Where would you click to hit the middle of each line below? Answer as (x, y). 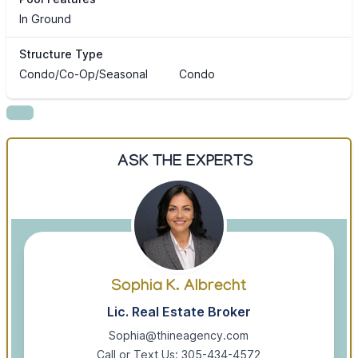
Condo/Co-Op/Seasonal (84, 74)
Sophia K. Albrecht (179, 288)
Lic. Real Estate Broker (179, 312)
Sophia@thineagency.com (179, 336)
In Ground (45, 19)
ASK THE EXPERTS (185, 163)
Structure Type (61, 54)
